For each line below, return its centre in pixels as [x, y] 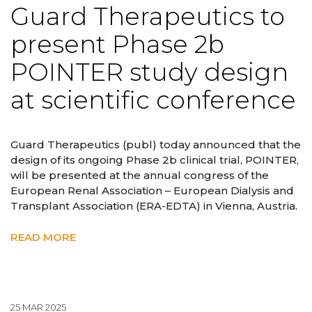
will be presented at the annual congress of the [140, 175]
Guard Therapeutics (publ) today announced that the [156, 145]
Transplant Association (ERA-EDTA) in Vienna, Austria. [154, 206]
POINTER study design [149, 72]
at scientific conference [153, 100]
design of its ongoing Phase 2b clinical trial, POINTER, [155, 160]
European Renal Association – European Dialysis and [152, 191]
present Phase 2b [117, 44]
